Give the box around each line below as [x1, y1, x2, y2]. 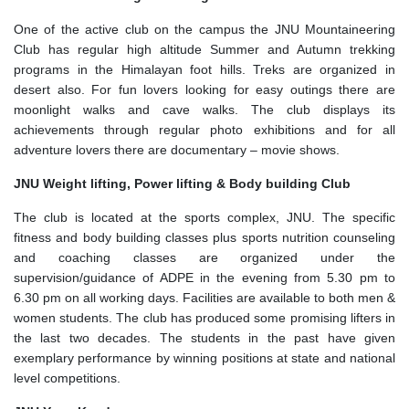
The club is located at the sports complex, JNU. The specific [14, 209, 395, 225]
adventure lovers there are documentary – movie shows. [14, 142, 340, 157]
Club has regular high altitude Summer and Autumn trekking [14, 41, 395, 57]
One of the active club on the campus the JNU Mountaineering [14, 21, 395, 37]
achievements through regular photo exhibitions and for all [14, 121, 395, 137]
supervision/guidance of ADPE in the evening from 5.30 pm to [14, 269, 395, 285]
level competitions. [14, 370, 121, 385]
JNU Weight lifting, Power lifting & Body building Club [14, 175, 351, 191]
